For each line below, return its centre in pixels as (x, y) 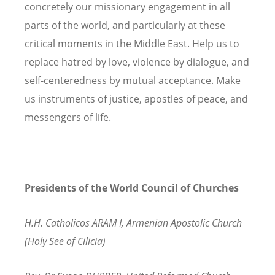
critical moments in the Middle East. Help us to (132, 44)
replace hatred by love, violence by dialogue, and (137, 62)
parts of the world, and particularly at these (125, 25)
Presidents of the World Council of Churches (132, 188)
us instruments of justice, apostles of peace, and (136, 99)
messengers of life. (68, 118)
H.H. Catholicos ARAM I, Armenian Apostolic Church (133, 223)
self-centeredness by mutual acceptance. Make (133, 81)
